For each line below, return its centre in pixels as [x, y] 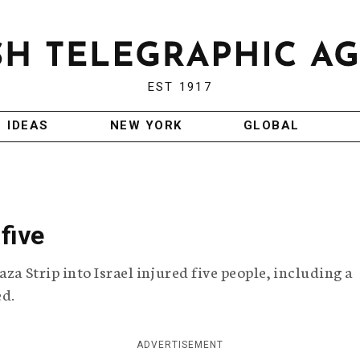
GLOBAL [271, 126]
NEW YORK [146, 126]
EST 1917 [180, 87]
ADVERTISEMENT [180, 345]
